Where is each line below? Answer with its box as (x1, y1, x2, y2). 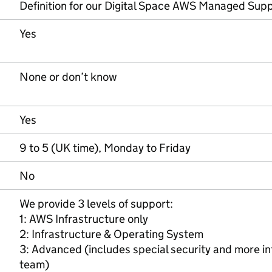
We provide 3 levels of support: (19, 197, 173, 211)
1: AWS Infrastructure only (19, 212, 148, 226)
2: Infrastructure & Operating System (19, 227, 203, 241)
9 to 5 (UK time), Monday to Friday (19, 141, 191, 155)
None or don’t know (19, 70, 117, 84)
